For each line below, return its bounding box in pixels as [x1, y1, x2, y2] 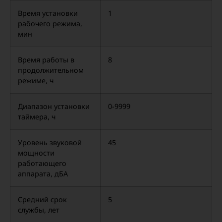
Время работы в [18, 55, 74, 64]
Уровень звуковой [18, 138, 82, 147]
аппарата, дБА [18, 169, 68, 178]
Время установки [18, 8, 78, 18]
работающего [18, 159, 66, 168]
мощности [18, 148, 55, 158]
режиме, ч [18, 76, 54, 85]
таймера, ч [18, 112, 55, 121]
